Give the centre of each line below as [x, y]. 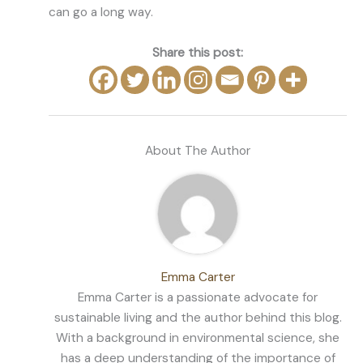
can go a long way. [101, 12]
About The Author [198, 150]
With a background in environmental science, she [198, 337]
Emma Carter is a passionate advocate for [198, 297]
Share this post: [198, 52]
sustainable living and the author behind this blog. [198, 317]
